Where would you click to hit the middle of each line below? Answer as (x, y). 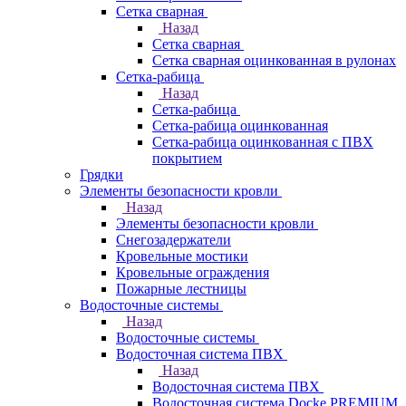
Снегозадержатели (174, 239)
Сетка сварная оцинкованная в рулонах (274, 60)
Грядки (101, 174)
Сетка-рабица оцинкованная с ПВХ (263, 141)
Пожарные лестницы (181, 288)
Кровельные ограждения (193, 272)
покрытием (187, 158)
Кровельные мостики (182, 256)
